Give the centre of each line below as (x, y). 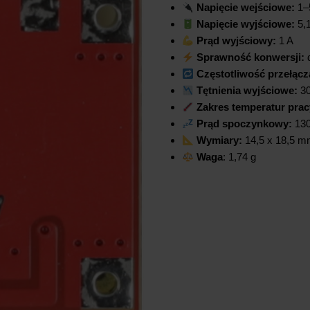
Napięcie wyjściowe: (245, 24)
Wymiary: (219, 140)
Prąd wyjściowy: (236, 41)
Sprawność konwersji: (250, 57)
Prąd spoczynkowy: (244, 124)
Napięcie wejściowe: (245, 8)
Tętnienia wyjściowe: (247, 91)
